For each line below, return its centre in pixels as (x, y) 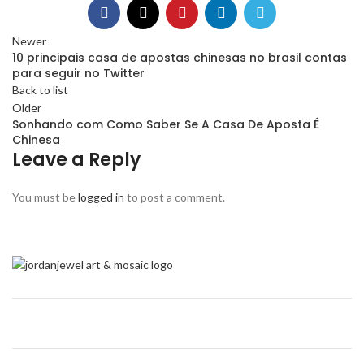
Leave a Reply (76, 160)
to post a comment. (175, 197)
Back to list (40, 90)
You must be (45, 197)
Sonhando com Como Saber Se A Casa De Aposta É (166, 124)
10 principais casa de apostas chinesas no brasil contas (180, 58)
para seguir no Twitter (78, 73)
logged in (101, 197)
